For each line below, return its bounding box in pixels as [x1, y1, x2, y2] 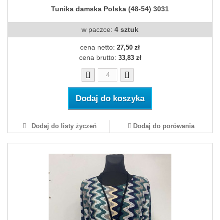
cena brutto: [79, 54, 118, 62]
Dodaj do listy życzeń [29, 122, 97, 130]
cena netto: [80, 43, 117, 52]
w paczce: [82, 26, 114, 34]
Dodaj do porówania [133, 122, 194, 130]
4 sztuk [114, 26, 138, 34]
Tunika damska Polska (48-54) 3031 [51, 5, 169, 13]
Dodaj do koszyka [76, 94, 144, 104]
